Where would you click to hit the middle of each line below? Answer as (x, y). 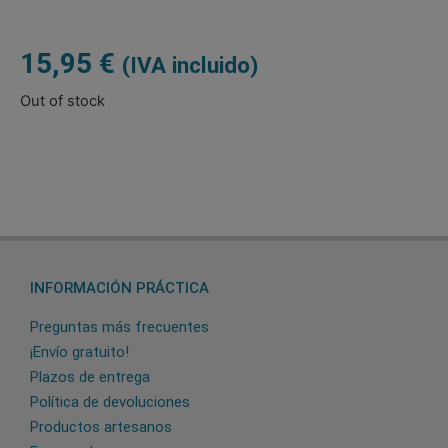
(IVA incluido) (190, 65)
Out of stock (62, 100)
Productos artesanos (101, 427)
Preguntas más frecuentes (119, 327)
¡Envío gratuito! (79, 352)
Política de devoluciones (110, 402)
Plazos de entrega (90, 377)
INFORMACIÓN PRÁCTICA (119, 288)
